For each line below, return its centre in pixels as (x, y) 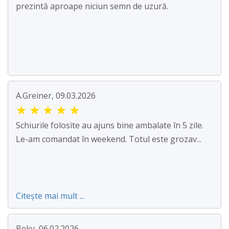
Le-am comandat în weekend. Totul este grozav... (109, 139)
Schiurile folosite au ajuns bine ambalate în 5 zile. (110, 125)
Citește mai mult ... (50, 196)
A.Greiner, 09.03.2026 (56, 96)
